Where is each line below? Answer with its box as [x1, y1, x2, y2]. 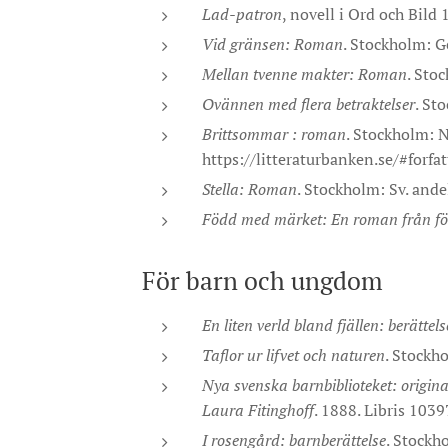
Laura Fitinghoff [202, 399, 314, 421]
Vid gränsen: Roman [202, 33, 343, 55]
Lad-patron [202, 3, 282, 25]
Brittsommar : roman [202, 123, 346, 145]
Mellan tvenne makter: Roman [202, 63, 407, 85]
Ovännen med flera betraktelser [202, 93, 415, 115]
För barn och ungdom [142, 264, 383, 297]
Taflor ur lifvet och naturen [202, 344, 385, 366]
